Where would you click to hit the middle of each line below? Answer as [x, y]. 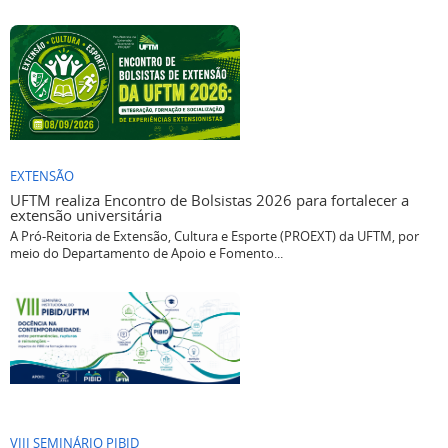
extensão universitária [86, 215]
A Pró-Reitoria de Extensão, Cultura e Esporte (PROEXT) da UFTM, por [214, 237]
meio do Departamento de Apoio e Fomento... [146, 254]
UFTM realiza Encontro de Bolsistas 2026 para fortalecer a [209, 200]
